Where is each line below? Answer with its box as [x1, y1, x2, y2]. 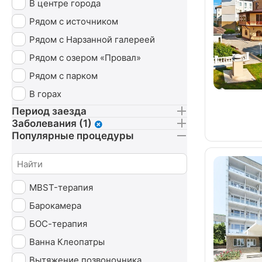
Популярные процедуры [12, 130, 134, 142]
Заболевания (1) [12, 118, 92, 129]
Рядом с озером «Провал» [29, 51, 141, 63]
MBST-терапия [29, 181, 93, 193]
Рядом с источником [29, 15, 118, 27]
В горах [29, 88, 61, 99]
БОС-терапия [29, 218, 87, 229]
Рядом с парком [29, 70, 98, 81]
